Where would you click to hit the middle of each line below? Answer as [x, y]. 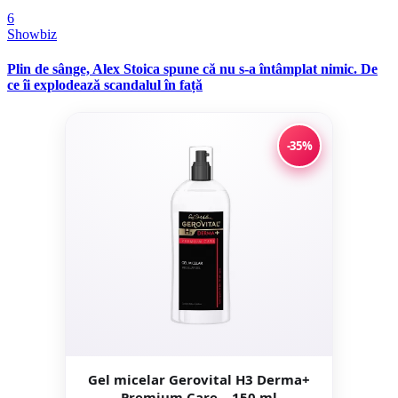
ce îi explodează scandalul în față [105, 84]
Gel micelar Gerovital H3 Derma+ [199, 380]
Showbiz [32, 34]
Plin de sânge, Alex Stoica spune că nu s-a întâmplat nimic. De [192, 68]
